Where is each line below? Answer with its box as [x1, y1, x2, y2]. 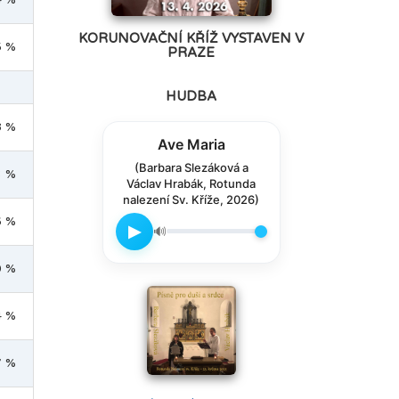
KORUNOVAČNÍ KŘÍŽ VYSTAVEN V [78, 30, 305, 47]
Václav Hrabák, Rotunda [126, 175, 256, 191]
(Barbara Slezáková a [134, 159, 248, 175]
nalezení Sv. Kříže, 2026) [123, 191, 260, 207]
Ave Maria [157, 134, 225, 153]
